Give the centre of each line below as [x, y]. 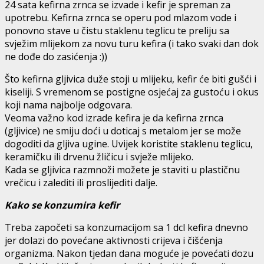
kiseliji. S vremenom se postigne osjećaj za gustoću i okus [132, 92]
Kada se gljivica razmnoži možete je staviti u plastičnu [122, 169]
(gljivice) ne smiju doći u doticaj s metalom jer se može [123, 131]
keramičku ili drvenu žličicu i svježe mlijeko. [99, 156]
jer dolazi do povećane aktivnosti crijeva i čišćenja [114, 240]
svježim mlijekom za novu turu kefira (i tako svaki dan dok [132, 43]
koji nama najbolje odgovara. [68, 105]
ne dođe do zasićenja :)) [56, 56]
